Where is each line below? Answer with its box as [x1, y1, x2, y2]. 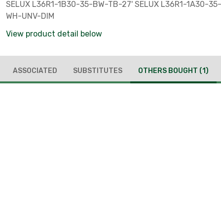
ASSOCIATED [12, 66, 57, 75]
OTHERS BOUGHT [138, 66, 199, 75]
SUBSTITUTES [73, 66, 122, 75]
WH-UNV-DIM [6, 11, 54, 21]
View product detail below [6, 29, 102, 38]
